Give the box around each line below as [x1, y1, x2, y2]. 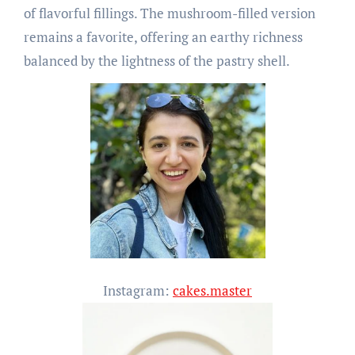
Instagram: [103, 281, 173, 300]
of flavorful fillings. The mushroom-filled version [23, 3, 315, 22]
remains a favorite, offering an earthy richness [23, 27, 303, 46]
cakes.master [173, 281, 252, 300]
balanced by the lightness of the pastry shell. [23, 51, 290, 70]
